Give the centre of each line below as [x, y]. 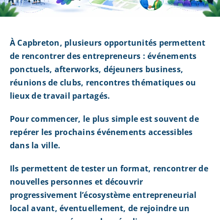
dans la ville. [35, 146]
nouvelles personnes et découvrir [76, 182]
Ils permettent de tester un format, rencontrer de [109, 169]
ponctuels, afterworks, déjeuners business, [96, 69]
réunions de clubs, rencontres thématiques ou [103, 83]
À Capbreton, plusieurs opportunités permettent [108, 43]
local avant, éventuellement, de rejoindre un [100, 208]
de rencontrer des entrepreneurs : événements [103, 56]
